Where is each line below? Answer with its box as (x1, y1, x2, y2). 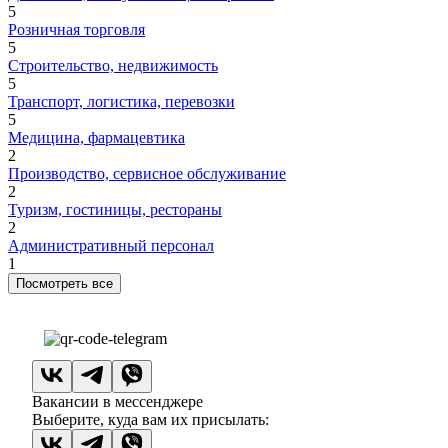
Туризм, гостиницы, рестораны (8, 201, 222, 219)
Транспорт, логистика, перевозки (8, 93, 235, 111)
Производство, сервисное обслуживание (8, 165, 286, 183)
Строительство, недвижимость (8, 57, 218, 75)
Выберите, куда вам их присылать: (32, 411, 269, 429)
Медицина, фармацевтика (8, 129, 185, 147)
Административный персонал (8, 237, 214, 255)
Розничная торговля (8, 21, 145, 39)
